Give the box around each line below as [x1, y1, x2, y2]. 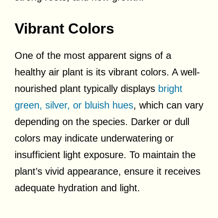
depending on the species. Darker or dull [15, 116, 189, 127]
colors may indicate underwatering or [15, 133, 174, 144]
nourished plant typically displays [15, 83, 158, 94]
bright [158, 83, 182, 94]
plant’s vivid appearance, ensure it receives [15, 166, 200, 177]
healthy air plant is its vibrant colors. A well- [15, 67, 200, 78]
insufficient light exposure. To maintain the [15, 149, 196, 161]
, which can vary [133, 100, 203, 111]
